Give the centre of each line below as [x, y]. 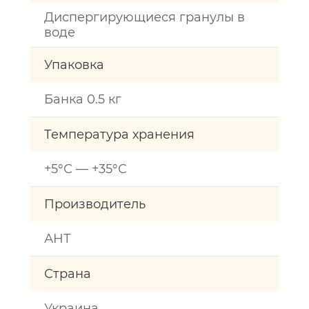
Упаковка [74, 65]
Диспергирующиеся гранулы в [144, 17]
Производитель [95, 204]
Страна [68, 274]
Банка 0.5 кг [83, 99]
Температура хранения [119, 134]
